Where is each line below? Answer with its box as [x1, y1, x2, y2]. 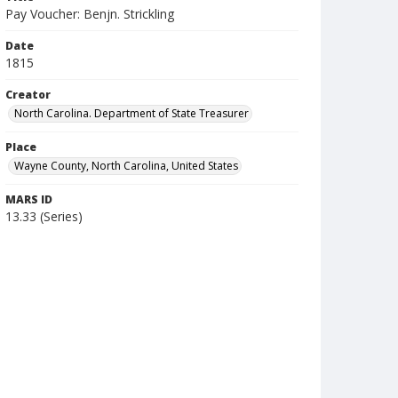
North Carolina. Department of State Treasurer [14, 106, 249, 121]
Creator [5, 87, 51, 102]
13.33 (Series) [5, 208, 83, 225]
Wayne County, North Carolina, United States [14, 158, 238, 173]
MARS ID [5, 192, 52, 207]
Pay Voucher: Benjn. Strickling [5, 5, 174, 22]
